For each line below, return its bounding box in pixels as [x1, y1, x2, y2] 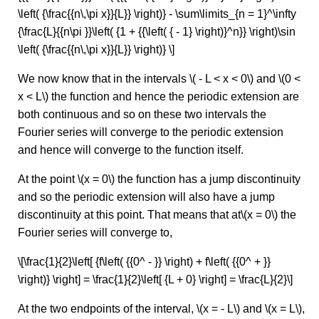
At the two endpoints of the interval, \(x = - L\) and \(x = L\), [18, 303, 305, 315]
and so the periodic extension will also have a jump [18, 191, 275, 204]
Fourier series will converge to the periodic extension [18, 126, 283, 139]
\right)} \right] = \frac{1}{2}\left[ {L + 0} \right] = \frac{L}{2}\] [18, 273, 293, 286]
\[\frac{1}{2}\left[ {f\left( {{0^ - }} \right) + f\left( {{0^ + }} [18, 256, 271, 268]
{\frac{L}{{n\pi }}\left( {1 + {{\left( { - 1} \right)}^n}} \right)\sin [18, 26, 296, 38]
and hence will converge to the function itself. [18, 144, 244, 157]
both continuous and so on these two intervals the [18, 108, 266, 121]
